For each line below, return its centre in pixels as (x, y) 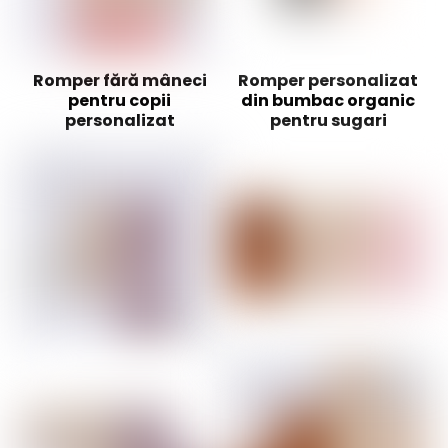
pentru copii (120, 101)
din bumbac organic (328, 101)
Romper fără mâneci (119, 81)
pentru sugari (328, 121)
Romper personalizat (328, 81)
